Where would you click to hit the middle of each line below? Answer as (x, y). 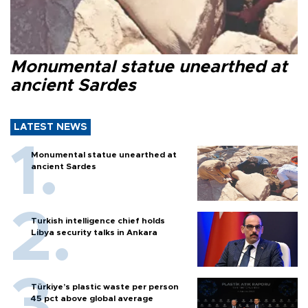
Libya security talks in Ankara (94, 232)
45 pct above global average (92, 298)
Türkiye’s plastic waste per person (105, 286)
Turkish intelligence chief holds (98, 220)
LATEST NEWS (51, 127)
